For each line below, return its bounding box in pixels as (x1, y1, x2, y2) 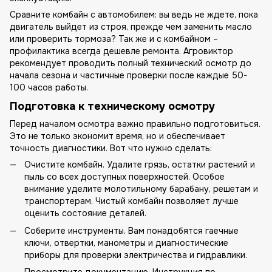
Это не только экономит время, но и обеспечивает (10, 131, 225, 142)
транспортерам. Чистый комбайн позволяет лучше (24, 195, 239, 207)
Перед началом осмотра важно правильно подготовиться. (10, 118, 260, 130)
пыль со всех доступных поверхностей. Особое (24, 171, 225, 183)
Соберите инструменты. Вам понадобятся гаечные (24, 225, 239, 236)
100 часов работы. (10, 81, 88, 93)
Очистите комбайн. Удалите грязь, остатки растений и (24, 159, 255, 171)
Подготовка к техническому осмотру (10, 100, 215, 114)
